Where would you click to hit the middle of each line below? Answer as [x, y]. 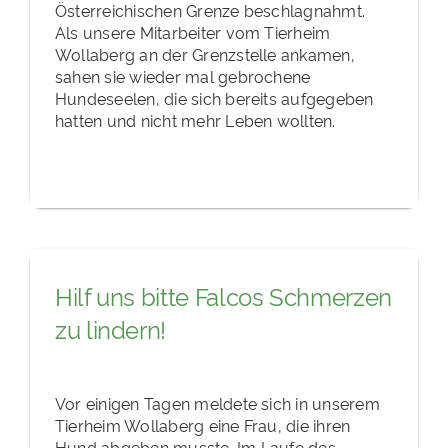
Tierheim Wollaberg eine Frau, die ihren [202, 424]
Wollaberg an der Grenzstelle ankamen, [204, 53]
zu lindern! [110, 329]
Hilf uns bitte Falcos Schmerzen [223, 296]
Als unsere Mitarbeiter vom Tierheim [192, 31]
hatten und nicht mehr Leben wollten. [195, 119]
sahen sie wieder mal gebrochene [182, 75]
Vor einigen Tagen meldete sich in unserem [217, 402]
